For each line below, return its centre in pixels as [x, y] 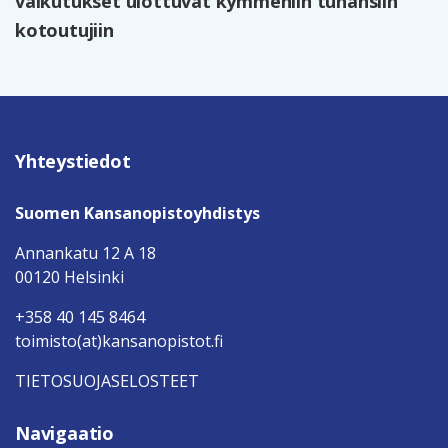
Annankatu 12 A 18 [85, 253]
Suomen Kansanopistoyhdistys [137, 213]
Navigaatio [64, 433]
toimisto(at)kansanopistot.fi [119, 341]
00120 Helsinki [69, 277]
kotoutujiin [64, 30]
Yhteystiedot [73, 161]
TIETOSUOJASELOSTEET [107, 381]
